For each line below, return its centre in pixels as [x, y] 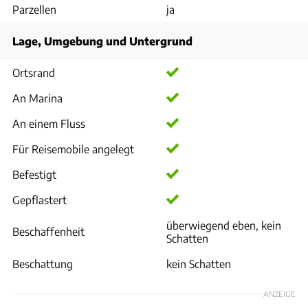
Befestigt [34, 174]
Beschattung [43, 264]
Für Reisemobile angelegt [73, 149]
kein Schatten [199, 264]
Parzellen [34, 9]
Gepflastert [40, 200]
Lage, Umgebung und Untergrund [102, 41]
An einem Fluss [49, 123]
